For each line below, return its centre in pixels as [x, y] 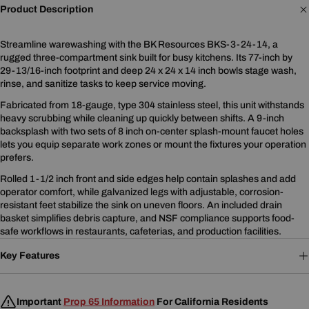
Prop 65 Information [109, 301]
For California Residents [211, 301]
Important [40, 301]
